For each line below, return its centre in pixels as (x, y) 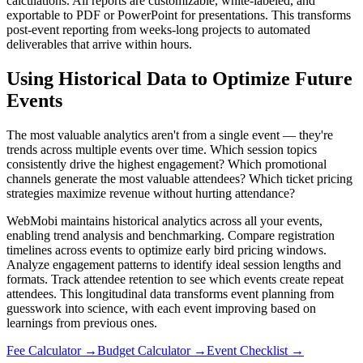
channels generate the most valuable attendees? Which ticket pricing (179, 179)
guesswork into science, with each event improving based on (161, 309)
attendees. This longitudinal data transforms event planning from (170, 294)
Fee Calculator (44, 351)
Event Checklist (247, 351)
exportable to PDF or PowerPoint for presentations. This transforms (179, 15)
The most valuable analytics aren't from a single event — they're (170, 135)
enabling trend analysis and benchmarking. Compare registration (171, 236)
